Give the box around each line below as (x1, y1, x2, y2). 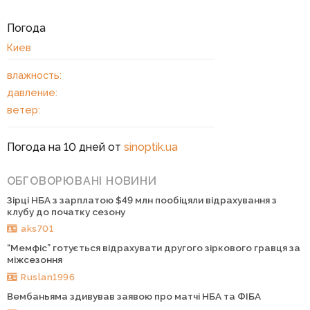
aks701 (21, 223, 54, 234)
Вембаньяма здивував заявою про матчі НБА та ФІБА (6, 291, 261, 302)
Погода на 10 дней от (6, 140, 124, 154)
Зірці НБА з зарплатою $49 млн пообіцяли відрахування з (6, 194, 277, 206)
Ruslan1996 (21, 271, 75, 282)
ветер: (6, 104, 40, 116)
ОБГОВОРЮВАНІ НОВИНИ (6, 174, 157, 188)
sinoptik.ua (123, 140, 178, 154)
